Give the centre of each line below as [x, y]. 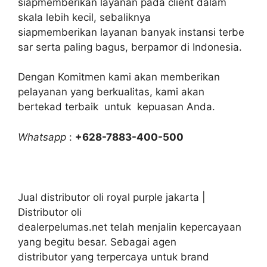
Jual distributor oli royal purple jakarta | [112, 197]
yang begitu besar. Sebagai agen [97, 242]
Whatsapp [42, 137]
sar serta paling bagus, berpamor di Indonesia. [130, 47]
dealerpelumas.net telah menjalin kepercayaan [130, 227]
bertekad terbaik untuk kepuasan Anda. [117, 107]
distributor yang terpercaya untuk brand [114, 257]
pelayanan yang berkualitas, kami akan [111, 92]
